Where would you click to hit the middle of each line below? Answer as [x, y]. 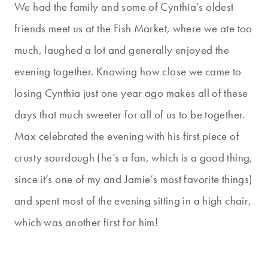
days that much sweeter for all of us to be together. [130, 115]
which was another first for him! [86, 223]
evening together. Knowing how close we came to [128, 72]
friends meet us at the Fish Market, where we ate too [133, 29]
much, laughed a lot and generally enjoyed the [122, 50]
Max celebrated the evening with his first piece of [127, 136]
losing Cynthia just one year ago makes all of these [131, 93]
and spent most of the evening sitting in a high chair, [133, 201]
